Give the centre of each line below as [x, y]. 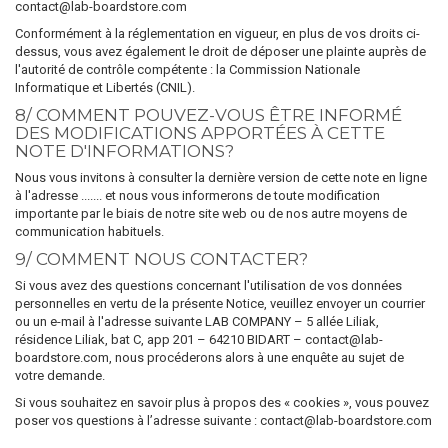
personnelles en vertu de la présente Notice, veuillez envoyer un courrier [220, 303]
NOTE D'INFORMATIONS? [124, 151]
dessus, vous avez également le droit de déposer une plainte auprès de [220, 51]
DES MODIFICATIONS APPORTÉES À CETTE [200, 133]
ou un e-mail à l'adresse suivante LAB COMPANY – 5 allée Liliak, [197, 321]
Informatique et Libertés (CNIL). [105, 87]
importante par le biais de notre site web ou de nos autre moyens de [211, 213]
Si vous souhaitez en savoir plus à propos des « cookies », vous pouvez [222, 402]
